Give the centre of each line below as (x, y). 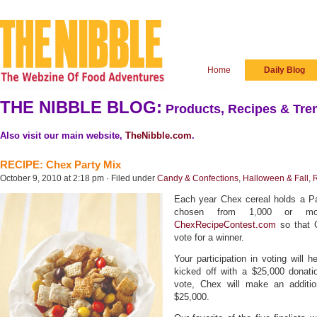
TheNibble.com (158, 136)
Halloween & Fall (276, 178)
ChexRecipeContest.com (225, 225)
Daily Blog (284, 70)
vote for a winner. (209, 237)
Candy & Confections (198, 178)
